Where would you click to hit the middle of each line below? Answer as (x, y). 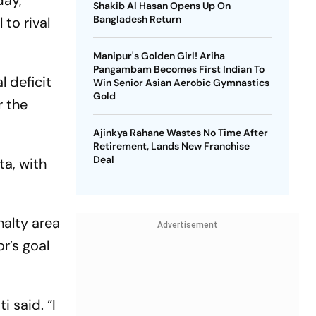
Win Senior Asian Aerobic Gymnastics (181, 83)
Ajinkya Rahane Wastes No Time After (180, 133)
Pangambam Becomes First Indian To (178, 69)
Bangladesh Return (137, 19)
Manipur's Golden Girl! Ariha (159, 56)
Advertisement (187, 225)
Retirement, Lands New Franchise (171, 146)
